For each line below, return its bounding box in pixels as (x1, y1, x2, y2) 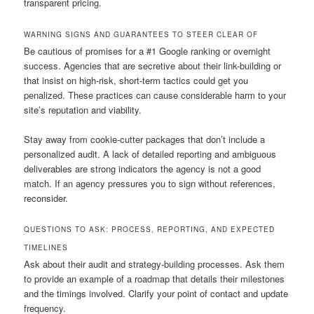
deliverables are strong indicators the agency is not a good (24, 161, 261, 175)
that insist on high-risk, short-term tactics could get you (24, 73, 249, 87)
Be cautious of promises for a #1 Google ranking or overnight (24, 43, 271, 57)
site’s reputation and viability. (24, 102, 142, 116)
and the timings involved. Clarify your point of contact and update (24, 286, 289, 300)
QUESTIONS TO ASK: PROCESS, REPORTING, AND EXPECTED (24, 224, 275, 234)
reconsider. (24, 191, 69, 205)
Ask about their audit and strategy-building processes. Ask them (24, 257, 285, 271)
